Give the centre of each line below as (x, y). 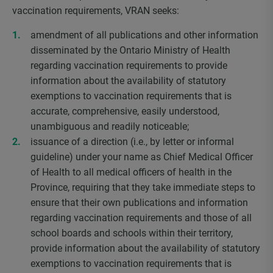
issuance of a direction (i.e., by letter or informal (132, 142)
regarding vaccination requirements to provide (129, 66)
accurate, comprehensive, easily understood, (125, 111)
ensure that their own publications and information (139, 203)
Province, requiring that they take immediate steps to (143, 187)
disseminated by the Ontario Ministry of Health (130, 50)
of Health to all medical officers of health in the (131, 172)
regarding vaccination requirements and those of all (141, 218)
